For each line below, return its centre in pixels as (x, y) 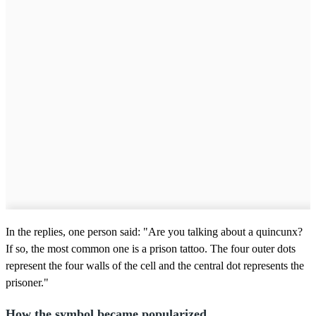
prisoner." (27, 282)
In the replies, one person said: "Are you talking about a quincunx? (154, 231)
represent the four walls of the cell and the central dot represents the (155, 265)
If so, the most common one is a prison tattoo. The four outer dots (151, 248)
